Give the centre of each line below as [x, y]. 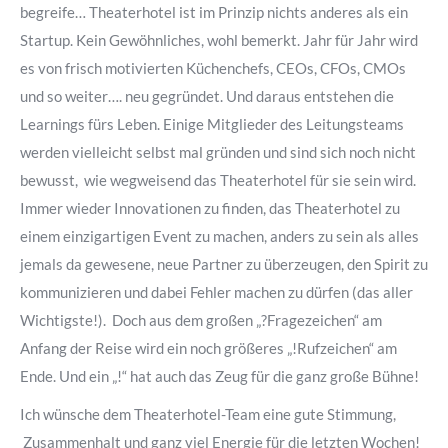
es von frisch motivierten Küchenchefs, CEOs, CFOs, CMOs [213, 68]
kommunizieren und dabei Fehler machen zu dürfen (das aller [216, 292]
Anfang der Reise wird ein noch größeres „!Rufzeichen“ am [208, 348]
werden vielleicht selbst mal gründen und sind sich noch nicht [218, 152]
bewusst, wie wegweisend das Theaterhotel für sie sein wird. [218, 180]
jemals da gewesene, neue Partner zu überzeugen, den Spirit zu [224, 264]
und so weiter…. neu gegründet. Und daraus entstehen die [207, 96]
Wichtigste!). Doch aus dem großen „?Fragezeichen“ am [201, 320]
